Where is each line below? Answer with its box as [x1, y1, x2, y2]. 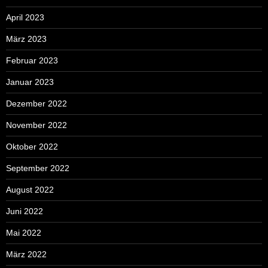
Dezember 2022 [6, 99, 67, 109]
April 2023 [6, 13, 44, 23]
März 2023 [6, 34, 47, 44]
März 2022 [6, 249, 47, 260]
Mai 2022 [6, 228, 41, 238]
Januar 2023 [6, 77, 54, 87]
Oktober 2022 [6, 142, 58, 152]
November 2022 [6, 120, 67, 130]
